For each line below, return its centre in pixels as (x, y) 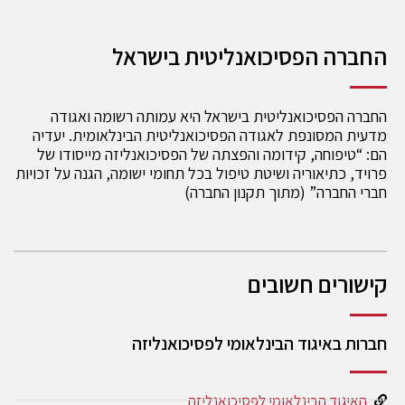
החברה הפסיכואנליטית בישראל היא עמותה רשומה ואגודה (219, 117)
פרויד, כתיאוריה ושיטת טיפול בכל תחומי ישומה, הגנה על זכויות (201, 174)
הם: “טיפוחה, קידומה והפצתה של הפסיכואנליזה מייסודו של (212, 155)
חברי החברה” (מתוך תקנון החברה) (286, 193)
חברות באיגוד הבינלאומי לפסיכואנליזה (259, 343)
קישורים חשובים (317, 283)
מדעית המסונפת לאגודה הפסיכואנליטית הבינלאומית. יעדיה (210, 136)
